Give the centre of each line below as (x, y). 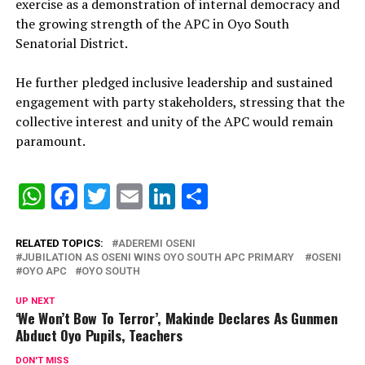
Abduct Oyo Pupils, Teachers (99, 335)
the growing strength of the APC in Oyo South (152, 24)
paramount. (50, 141)
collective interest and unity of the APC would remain (174, 121)
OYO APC (44, 271)
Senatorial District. (71, 43)
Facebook (131, 196)
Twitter (150, 196)
